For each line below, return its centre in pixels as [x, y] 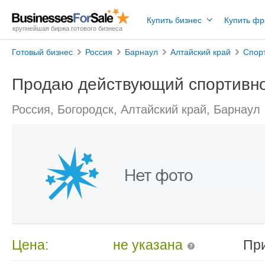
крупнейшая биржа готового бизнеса [67, 28]
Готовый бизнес [42, 52]
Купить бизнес [174, 20]
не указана [148, 245]
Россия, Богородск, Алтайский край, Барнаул [136, 109]
